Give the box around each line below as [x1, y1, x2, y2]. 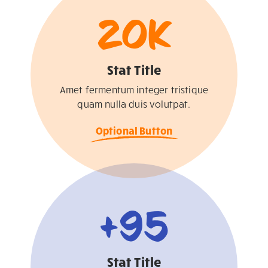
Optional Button [95, 123, 173, 136]
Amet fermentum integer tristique [59, 83, 209, 95]
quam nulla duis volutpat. [77, 98, 191, 109]
